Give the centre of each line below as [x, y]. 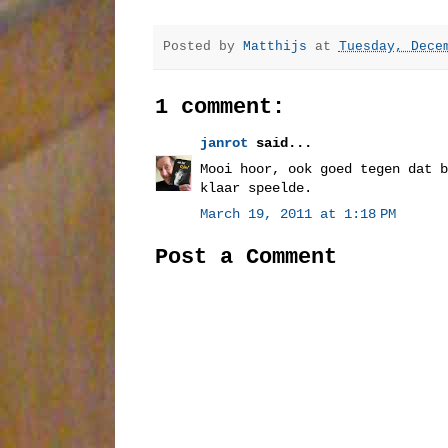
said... [279, 142]
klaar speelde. [255, 187]
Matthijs [274, 47]
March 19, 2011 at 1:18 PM [297, 213]
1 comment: [219, 107]
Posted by [202, 47]
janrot [223, 142]
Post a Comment [245, 257]
